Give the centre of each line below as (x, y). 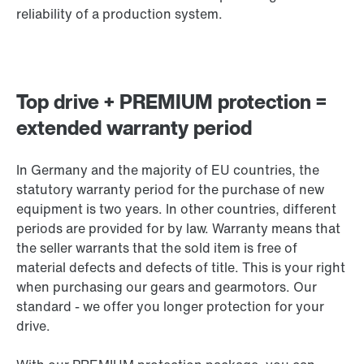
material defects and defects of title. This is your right (181, 268)
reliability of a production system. (119, 14)
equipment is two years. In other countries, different (176, 209)
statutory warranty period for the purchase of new (170, 190)
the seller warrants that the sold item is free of (157, 248)
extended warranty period (134, 128)
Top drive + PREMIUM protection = (171, 102)
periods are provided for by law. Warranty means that (178, 229)
